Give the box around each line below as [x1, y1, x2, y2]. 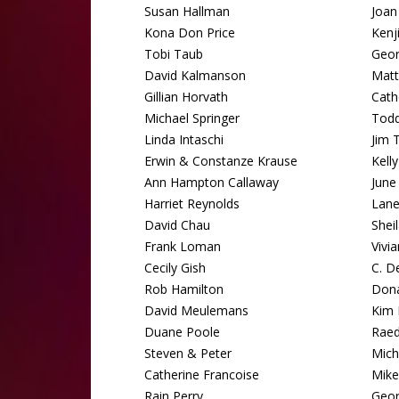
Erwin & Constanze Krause [144, 152, 297, 169]
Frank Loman [144, 238, 221, 255]
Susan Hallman [144, 3, 230, 20]
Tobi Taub [144, 45, 203, 62]
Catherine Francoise [144, 366, 259, 383]
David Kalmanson [144, 67, 246, 84]
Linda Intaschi [144, 131, 224, 148]
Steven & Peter [144, 345, 232, 362]
